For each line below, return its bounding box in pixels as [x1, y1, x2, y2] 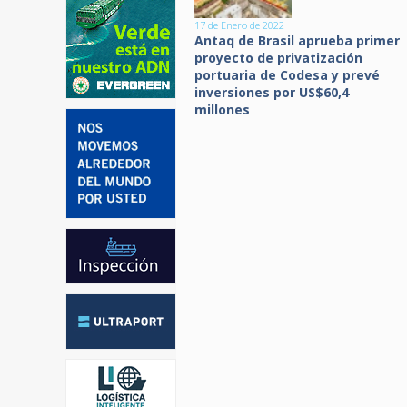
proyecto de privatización [194, 49, 362, 66]
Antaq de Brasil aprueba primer [194, 32, 400, 49]
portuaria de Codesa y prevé [194, 66, 380, 84]
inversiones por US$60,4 [194, 84, 349, 101]
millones [194, 101, 250, 118]
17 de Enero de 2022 [194, 18, 284, 32]
